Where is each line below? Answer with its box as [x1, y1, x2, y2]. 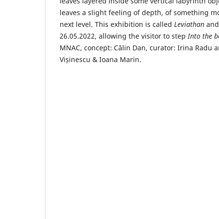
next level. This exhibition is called [60, 19, 174, 29]
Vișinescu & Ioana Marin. [60, 54, 141, 64]
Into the [188, 31, 212, 41]
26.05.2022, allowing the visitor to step [60, 31, 188, 41]
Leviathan [174, 19, 206, 29]
